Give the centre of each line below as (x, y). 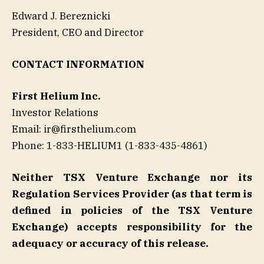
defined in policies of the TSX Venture (132, 211)
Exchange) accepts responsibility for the (132, 227)
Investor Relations (55, 113)
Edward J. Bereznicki (61, 16)
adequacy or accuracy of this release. (110, 244)
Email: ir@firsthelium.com (74, 129)
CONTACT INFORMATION (78, 64)
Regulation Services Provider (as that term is (132, 194)
